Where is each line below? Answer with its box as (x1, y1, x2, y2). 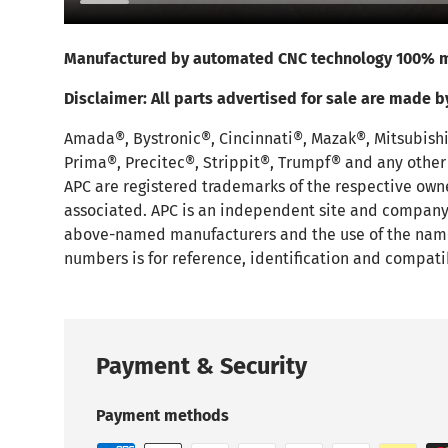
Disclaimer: (64, 89, 151, 109)
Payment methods (96, 406, 229, 426)
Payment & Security (96, 352, 307, 381)
